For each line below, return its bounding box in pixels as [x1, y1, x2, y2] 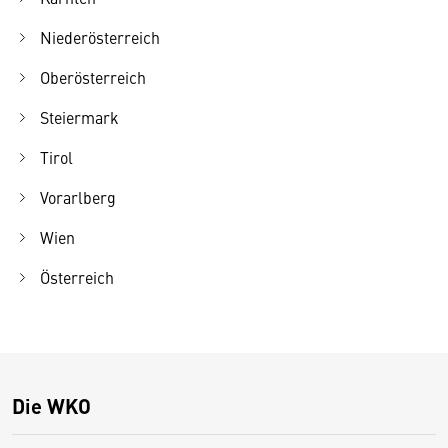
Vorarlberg [40, 185, 116, 208]
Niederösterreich [40, 25, 160, 48]
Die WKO [12, 390, 91, 420]
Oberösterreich [40, 65, 146, 88]
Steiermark [40, 105, 119, 128]
